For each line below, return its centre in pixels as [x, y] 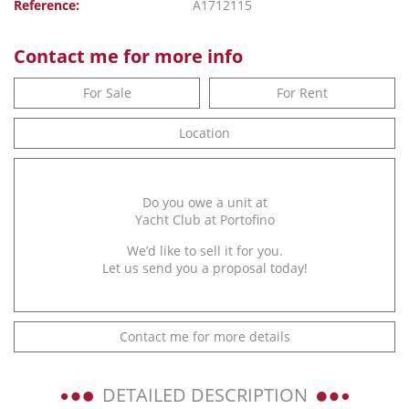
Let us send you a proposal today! [204, 268]
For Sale [107, 93]
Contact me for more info [128, 56]
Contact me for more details [204, 336]
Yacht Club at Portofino [204, 220]
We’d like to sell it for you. [204, 251]
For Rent [302, 93]
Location [204, 133]
